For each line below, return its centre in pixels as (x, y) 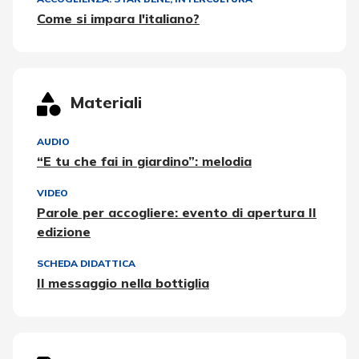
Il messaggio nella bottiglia (123, 282)
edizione (64, 231)
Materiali (106, 102)
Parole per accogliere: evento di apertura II (177, 212)
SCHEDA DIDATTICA (86, 263)
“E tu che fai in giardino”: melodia (144, 161)
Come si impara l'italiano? (118, 18)
